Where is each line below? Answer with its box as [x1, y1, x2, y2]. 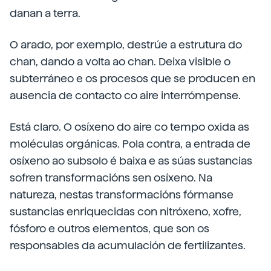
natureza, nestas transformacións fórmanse [10, 188, 233, 201]
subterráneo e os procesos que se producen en [10, 72, 255, 85]
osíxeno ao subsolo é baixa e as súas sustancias [10, 154, 252, 167]
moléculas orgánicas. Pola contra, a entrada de [10, 137, 250, 150]
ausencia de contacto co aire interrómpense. [10, 89, 241, 102]
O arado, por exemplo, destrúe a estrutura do [10, 38, 242, 51]
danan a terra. [10, 7, 80, 19]
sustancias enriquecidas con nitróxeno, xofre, [10, 205, 241, 218]
